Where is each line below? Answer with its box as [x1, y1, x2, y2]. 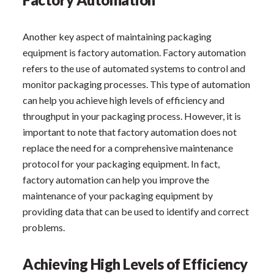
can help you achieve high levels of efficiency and [23, 94, 225, 106]
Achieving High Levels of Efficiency [23, 254, 248, 273]
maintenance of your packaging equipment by [23, 189, 213, 201]
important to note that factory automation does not [23, 125, 237, 138]
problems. [23, 221, 65, 233]
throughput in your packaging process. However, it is [23, 109, 242, 122]
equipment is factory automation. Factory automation [23, 46, 246, 58]
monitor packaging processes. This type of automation [23, 78, 251, 90]
